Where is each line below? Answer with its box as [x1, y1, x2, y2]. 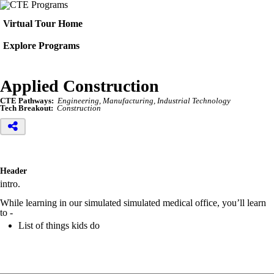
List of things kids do [18, 220, 102, 231]
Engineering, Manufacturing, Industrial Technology [57, 97, 231, 105]
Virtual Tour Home [3, 18, 83, 29]
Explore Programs [3, 40, 80, 51]
